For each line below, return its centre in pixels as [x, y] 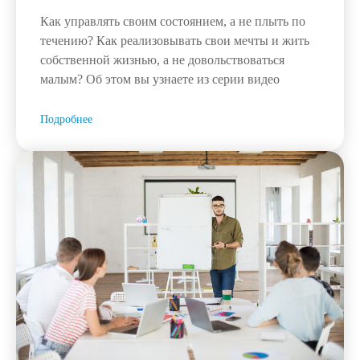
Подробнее [66, 120]
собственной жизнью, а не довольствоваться [162, 60]
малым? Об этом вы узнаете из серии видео [160, 80]
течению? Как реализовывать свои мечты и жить [175, 41]
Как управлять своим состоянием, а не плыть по [173, 22]
